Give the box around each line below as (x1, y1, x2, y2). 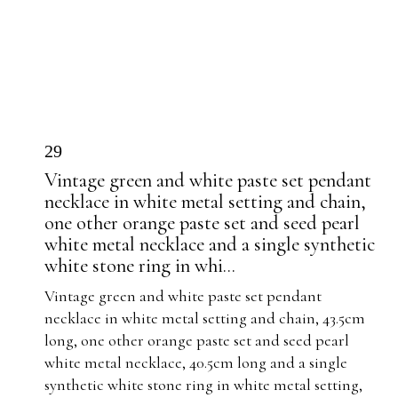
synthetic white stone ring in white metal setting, (44, 375, 362, 394)
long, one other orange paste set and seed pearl (44, 330, 349, 350)
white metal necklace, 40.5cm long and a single (44, 353, 347, 372)
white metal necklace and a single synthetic (44, 232, 375, 256)
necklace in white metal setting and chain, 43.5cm (44, 308, 365, 328)
